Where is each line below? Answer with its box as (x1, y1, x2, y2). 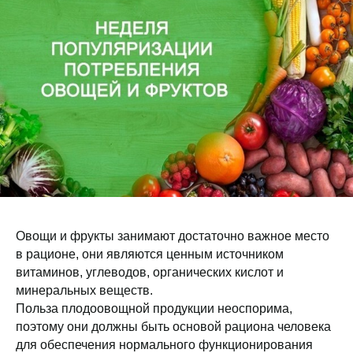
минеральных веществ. (16, 284, 153, 298)
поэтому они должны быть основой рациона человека (16, 320, 331, 334)
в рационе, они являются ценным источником (16, 247, 284, 262)
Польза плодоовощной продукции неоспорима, (16, 302, 292, 316)
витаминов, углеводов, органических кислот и (16, 266, 284, 280)
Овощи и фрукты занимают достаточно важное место (16, 229, 329, 243)
